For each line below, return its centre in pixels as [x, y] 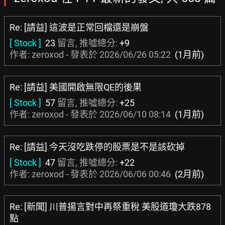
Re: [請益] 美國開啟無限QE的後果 [76, 87]
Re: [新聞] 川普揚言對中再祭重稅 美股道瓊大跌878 [110, 207]
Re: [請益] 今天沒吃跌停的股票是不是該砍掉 [97, 147]
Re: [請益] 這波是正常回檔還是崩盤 [79, 27]
